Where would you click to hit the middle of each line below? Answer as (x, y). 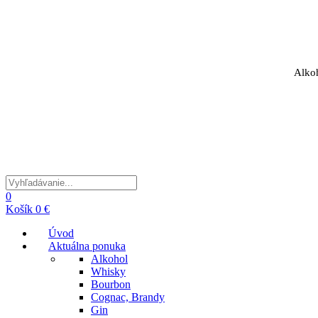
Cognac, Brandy (128, 297)
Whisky (108, 271)
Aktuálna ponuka (87, 246)
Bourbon (111, 284)
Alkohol (109, 258)
